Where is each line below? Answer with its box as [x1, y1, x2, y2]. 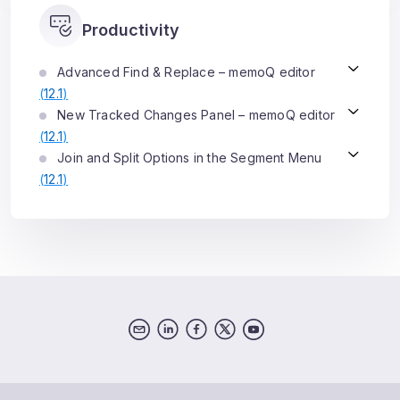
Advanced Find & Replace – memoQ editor [54, 64, 315, 79]
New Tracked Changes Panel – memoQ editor [54, 107, 336, 122]
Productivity [82, 21, 179, 39]
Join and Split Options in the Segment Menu [54, 150, 322, 165]
